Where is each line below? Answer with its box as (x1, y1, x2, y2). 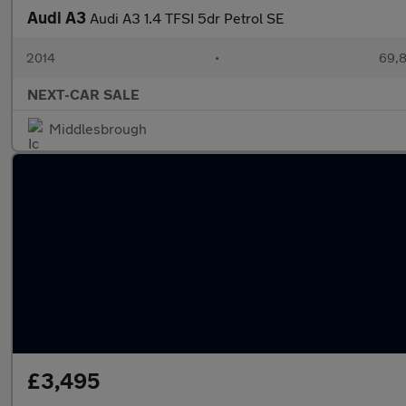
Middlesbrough (49, 120, 147, 137)
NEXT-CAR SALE (27, 85, 140, 102)
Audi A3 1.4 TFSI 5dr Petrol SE (90, 9, 284, 26)
